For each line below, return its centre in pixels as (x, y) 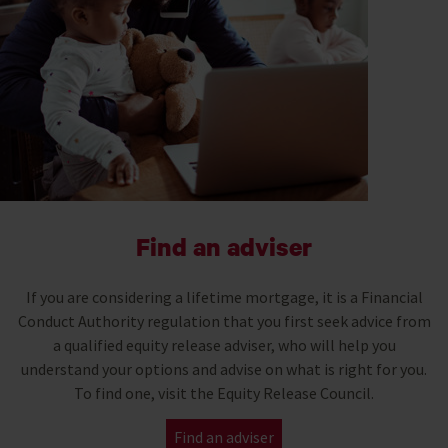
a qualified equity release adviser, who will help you (224, 344)
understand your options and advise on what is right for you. (224, 368)
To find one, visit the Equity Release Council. (224, 392)
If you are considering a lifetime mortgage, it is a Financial (224, 296)
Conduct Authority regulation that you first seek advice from (224, 320)
